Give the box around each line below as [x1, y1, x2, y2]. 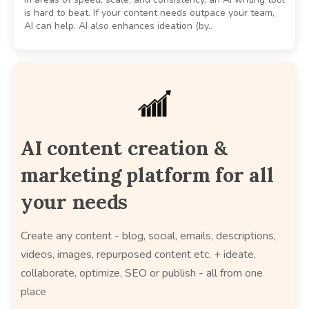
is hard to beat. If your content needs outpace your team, [24, 6, 275, 20]
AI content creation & [21, 135, 228, 161]
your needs [21, 189, 128, 215]
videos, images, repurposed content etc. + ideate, [21, 247, 256, 263]
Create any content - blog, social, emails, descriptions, [21, 228, 276, 244]
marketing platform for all [21, 162, 274, 188]
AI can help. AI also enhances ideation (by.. [24, 19, 212, 33]
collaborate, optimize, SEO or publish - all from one [21, 266, 263, 281]
